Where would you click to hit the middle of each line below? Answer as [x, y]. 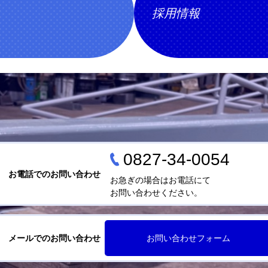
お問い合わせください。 [156, 193]
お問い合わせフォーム [188, 238]
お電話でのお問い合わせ [54, 174]
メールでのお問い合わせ [54, 238]
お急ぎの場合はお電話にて [160, 180]
